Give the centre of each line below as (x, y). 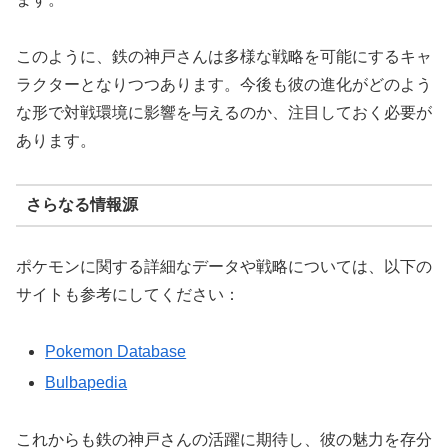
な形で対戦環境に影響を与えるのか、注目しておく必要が (224, 113)
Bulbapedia (86, 382)
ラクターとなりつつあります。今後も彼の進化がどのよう (224, 85)
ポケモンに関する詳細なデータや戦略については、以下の (224, 266)
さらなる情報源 (81, 205)
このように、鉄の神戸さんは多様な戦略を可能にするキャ (224, 57)
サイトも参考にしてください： (128, 294)
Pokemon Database (116, 351)
